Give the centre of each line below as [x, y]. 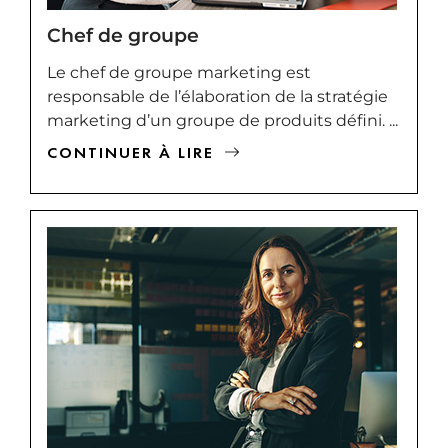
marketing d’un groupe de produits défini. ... [222, 120]
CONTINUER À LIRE [130, 152]
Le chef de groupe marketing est [179, 72]
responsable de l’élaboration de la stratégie [217, 96]
